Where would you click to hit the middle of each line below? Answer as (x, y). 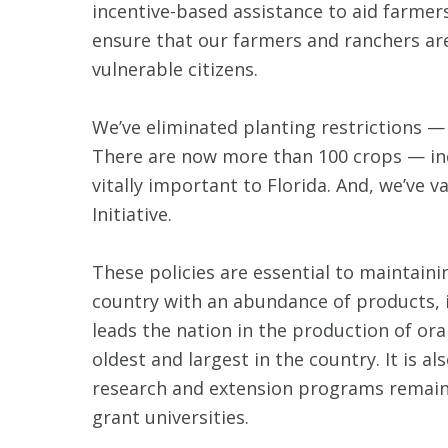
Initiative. (132, 213)
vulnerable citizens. (175, 68)
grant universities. (170, 416)
